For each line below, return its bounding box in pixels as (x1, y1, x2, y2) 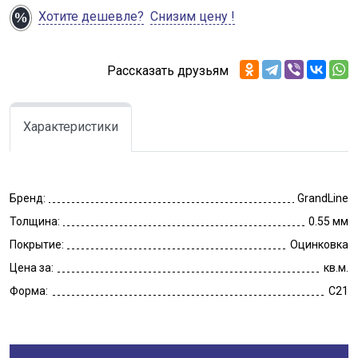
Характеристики (23, 118, 118, 134)
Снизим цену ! (150, 9, 235, 25)
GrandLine (297, 191, 348, 205)
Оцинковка (290, 237, 348, 251)
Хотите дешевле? (38, 9, 144, 25)
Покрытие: (10, 237, 64, 251)
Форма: (10, 284, 48, 297)
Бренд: (10, 191, 46, 205)
